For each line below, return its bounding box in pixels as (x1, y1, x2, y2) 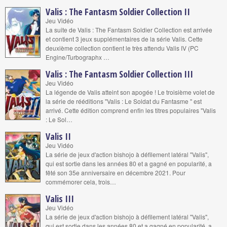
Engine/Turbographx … (46, 53, 109, 61)
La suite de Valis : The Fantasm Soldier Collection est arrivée (46, 25, 212, 34)
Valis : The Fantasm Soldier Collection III (46, 68, 193, 80)
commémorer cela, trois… (46, 177, 116, 186)
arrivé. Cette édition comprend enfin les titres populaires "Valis (46, 106, 216, 115)
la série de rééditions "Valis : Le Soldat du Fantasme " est (46, 97, 202, 105)
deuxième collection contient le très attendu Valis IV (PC (46, 44, 199, 52)
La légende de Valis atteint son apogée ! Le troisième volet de (46, 88, 215, 96)
